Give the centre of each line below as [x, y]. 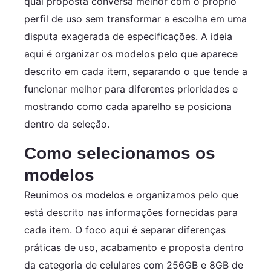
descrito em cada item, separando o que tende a [136, 71]
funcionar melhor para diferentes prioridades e [131, 89]
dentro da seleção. [67, 124]
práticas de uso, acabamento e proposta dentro [134, 247]
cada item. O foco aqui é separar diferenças [125, 230]
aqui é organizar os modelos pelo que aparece [131, 54]
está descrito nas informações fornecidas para [131, 212]
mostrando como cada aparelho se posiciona [128, 106]
